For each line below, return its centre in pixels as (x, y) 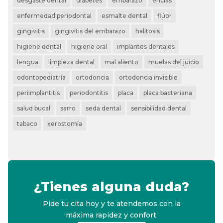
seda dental (104, 109)
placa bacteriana (168, 93)
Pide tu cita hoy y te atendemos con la (111, 203)
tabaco (27, 124)
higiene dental (39, 47)
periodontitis (89, 93)
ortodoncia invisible (149, 78)
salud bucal (34, 109)
